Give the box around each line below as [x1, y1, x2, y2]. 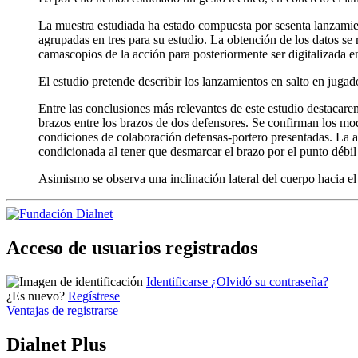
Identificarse [146, 275, 211, 289]
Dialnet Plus [6, 334, 106, 355]
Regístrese [68, 289, 120, 304]
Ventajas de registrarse [6, 304, 118, 318]
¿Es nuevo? [6, 289, 65, 304]
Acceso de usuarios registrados [6, 237, 257, 259]
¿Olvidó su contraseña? [211, 275, 328, 289]
